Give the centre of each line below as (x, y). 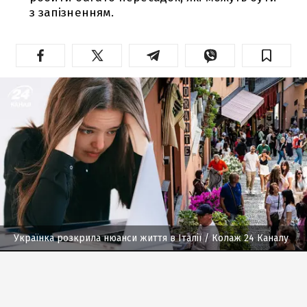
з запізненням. (72, 12)
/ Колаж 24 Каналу (245, 238)
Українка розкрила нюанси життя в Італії (108, 238)
